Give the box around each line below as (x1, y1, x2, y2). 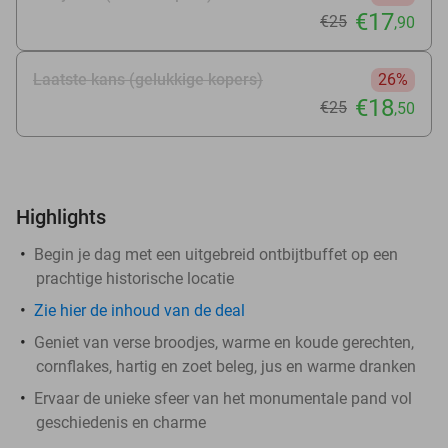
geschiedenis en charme (36, 412, 206, 432)
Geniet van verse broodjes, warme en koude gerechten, (34, 332, 414, 352)
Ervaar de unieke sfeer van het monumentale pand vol (34, 388, 412, 408)
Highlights (16, 204, 106, 229)
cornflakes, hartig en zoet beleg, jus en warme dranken (36, 356, 416, 376)
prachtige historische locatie (36, 268, 234, 288)
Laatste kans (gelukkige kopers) (33, 69, 263, 89)
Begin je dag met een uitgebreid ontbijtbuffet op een (34, 244, 398, 264)
